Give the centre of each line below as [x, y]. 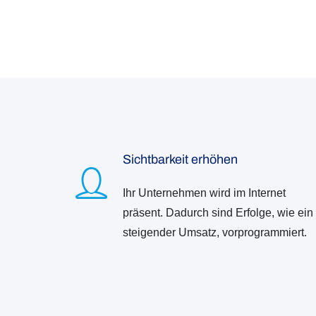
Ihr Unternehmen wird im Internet [204, 193]
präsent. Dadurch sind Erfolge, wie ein [218, 212]
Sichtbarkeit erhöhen [180, 159]
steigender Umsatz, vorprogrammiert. [215, 232]
